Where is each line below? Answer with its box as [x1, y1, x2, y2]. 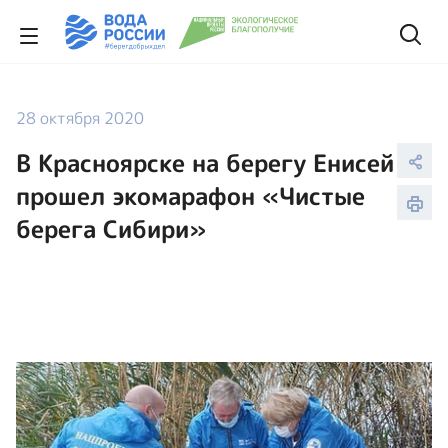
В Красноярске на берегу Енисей [16, 146, 394, 180]
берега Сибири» [16, 212, 206, 246]
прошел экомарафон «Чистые [16, 179, 365, 213]
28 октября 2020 [16, 107, 144, 129]
